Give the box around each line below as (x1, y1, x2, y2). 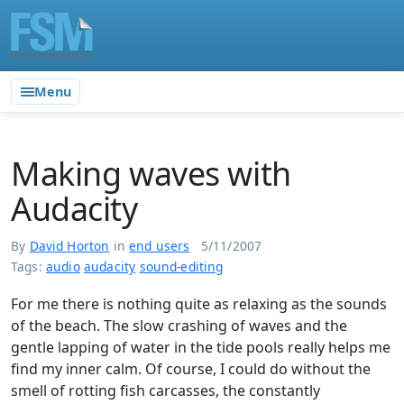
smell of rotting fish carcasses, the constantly (11, 381, 320, 400)
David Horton (29, 236, 110, 254)
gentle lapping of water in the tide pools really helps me (11, 337, 390, 357)
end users (129, 236, 190, 254)
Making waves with (11, 151, 291, 197)
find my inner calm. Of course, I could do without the (11, 359, 371, 379)
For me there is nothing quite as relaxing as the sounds (11, 294, 387, 314)
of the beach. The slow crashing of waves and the (11, 316, 347, 335)
